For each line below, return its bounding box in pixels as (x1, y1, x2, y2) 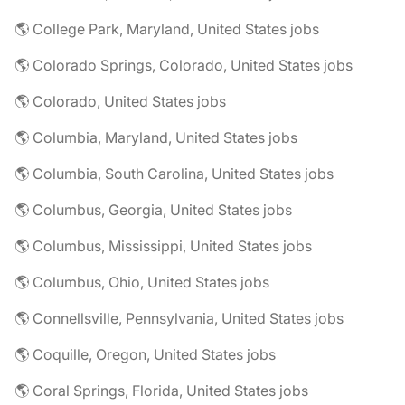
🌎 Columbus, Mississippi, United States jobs (14, 237, 312, 255)
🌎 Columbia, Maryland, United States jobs (14, 128, 297, 146)
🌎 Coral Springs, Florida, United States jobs (14, 381, 308, 400)
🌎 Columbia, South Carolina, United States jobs (14, 165, 334, 183)
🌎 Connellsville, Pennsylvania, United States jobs (14, 309, 344, 327)
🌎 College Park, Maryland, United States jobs (14, 20, 319, 38)
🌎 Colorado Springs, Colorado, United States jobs (14, 56, 353, 74)
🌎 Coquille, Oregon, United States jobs (14, 345, 276, 363)
